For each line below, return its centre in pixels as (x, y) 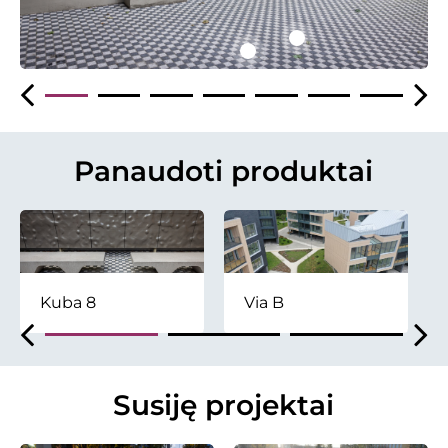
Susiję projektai (223, 404)
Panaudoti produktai (223, 171)
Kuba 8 (68, 302)
